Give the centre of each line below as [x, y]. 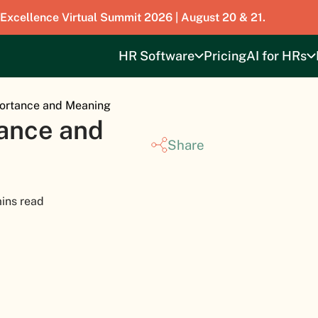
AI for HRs [276, 56]
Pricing [225, 56]
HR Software [156, 56]
